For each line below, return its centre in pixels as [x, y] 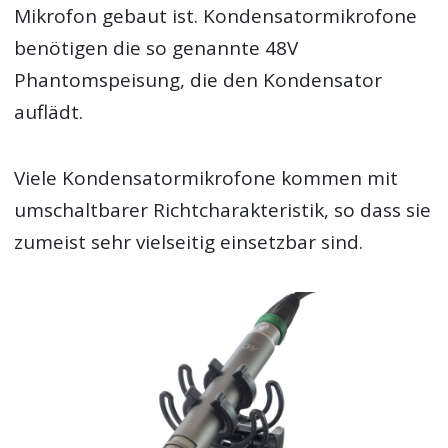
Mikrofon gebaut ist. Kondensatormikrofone [216, 15]
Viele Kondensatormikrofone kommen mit [206, 177]
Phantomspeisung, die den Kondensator [198, 79]
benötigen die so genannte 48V [156, 47]
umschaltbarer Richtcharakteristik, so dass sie [223, 209]
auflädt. [49, 111]
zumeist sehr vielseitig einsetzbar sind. [189, 241]
